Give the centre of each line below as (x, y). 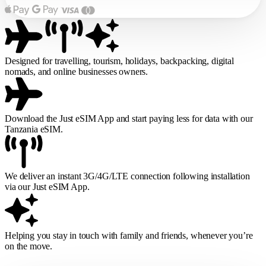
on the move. (29, 246)
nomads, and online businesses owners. (77, 71)
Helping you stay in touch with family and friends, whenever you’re (129, 235)
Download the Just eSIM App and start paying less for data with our (129, 118)
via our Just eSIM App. (47, 186)
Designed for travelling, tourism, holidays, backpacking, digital (119, 61)
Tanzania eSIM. (34, 129)
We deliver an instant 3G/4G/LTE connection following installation (127, 176)
